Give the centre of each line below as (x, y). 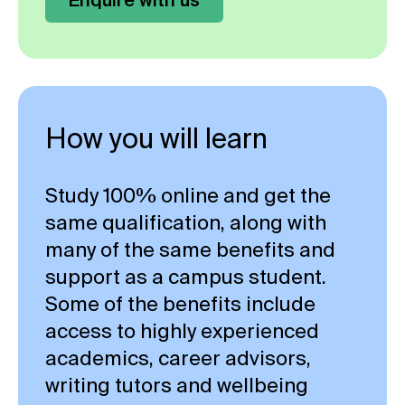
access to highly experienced (182, 330)
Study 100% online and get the (188, 194)
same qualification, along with (186, 221)
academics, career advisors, (178, 357)
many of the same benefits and (190, 249)
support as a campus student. (186, 276)
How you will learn (156, 138)
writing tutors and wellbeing (177, 384)
